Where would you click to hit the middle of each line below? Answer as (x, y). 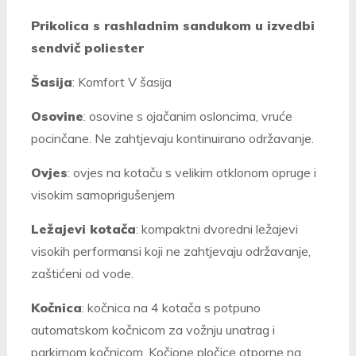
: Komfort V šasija (122, 82)
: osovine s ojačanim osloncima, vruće (188, 116)
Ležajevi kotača (83, 229)
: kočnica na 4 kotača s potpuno (171, 308)
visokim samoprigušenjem (103, 195)
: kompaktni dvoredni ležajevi (217, 229)
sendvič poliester (87, 48)
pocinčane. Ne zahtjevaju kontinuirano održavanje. (172, 139)
